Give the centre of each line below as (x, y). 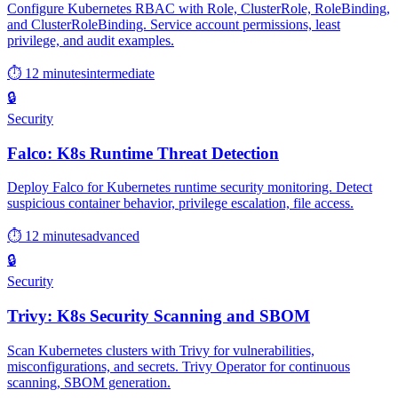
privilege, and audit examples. (91, 41)
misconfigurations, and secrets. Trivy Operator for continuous (179, 366)
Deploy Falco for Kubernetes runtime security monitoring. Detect (190, 187)
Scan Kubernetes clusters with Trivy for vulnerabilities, (161, 350)
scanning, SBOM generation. (89, 382)
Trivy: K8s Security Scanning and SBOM (159, 316)
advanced (113, 236)
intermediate (120, 74)
